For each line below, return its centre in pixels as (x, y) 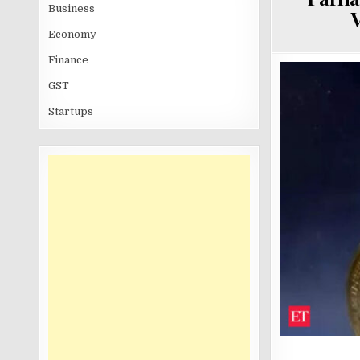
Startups (71, 111)
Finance (69, 60)
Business (72, 8)
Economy (73, 34)
